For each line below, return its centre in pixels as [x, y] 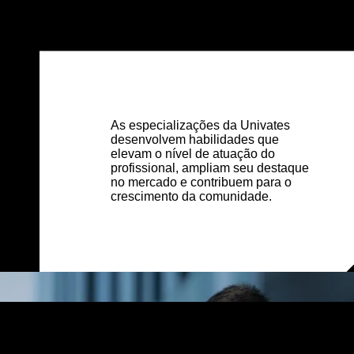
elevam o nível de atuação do [193, 154]
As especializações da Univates [200, 126]
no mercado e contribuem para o [201, 183]
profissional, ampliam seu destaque [210, 168]
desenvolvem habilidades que [195, 140]
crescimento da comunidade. [191, 197]
